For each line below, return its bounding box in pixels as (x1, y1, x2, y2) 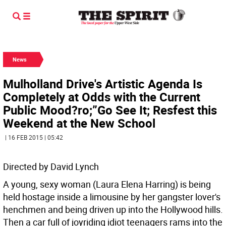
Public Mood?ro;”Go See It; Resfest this (3, 102, 217, 118)
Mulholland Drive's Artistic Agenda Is (3, 76, 202, 92)
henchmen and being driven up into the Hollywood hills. (3, 203, 223, 215)
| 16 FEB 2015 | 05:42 (5, 133, 63, 141)
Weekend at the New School (3, 115, 155, 131)
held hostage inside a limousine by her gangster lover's (3, 191, 220, 203)
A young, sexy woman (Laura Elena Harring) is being (3, 178, 211, 190)
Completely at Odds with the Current (3, 89, 200, 105)
